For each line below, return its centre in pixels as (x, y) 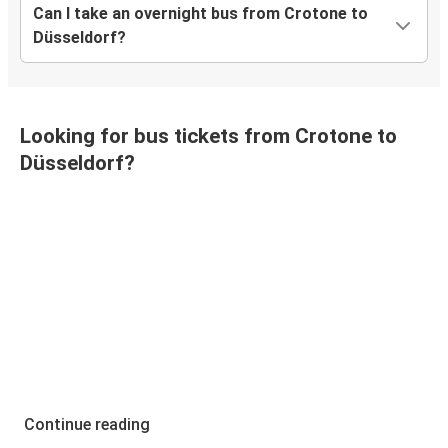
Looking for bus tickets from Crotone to (208, 136)
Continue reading (87, 425)
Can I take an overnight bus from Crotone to (200, 14)
